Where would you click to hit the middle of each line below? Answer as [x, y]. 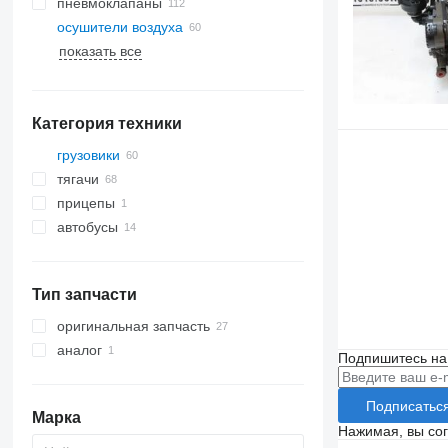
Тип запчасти [84, 294]
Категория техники [106, 123]
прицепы [85, 203]
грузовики [88, 155]
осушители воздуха [119, 27]
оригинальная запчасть [133, 326]
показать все [100, 51]
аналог [79, 350]
